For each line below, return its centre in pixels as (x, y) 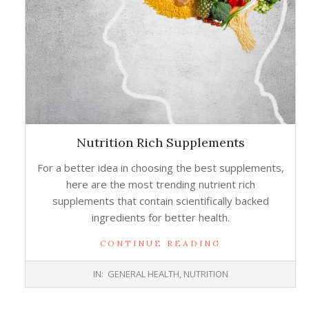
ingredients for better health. (160, 218)
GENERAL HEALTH (143, 274)
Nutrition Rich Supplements (160, 143)
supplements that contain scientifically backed (160, 201)
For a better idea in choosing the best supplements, (160, 168)
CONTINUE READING (160, 243)
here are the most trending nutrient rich (160, 185)
